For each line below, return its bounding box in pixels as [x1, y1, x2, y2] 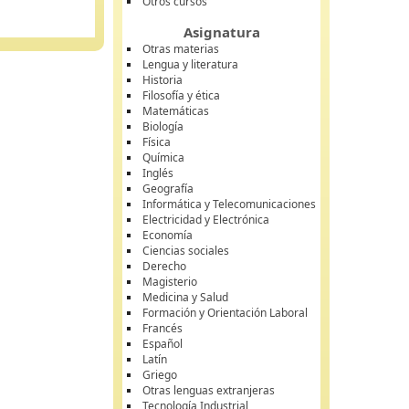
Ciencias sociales [142, 243, 230, 258]
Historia [142, 72, 184, 88]
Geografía [142, 181, 194, 196]
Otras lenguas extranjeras [142, 383, 276, 398]
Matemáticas [142, 103, 210, 119]
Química [142, 150, 185, 165]
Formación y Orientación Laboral [142, 305, 309, 320]
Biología [142, 119, 184, 134]
